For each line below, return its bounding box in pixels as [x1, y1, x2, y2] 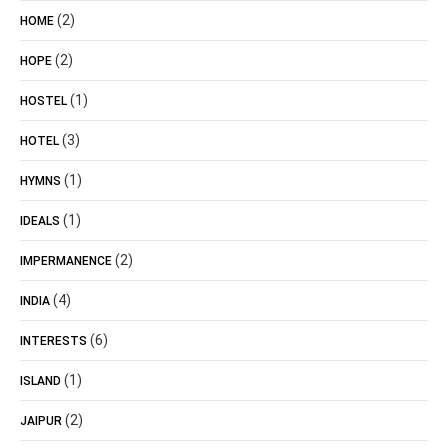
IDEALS [20, 214, 60, 228]
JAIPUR [20, 414, 62, 428]
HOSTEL [20, 94, 67, 108]
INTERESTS [20, 334, 87, 348]
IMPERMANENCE [20, 254, 112, 268]
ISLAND [20, 374, 61, 388]
